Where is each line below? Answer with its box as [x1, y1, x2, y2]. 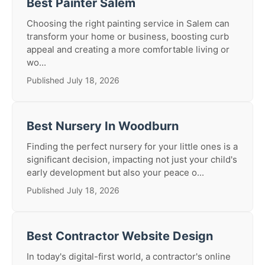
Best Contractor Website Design [27, 229, 213, 243]
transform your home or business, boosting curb [27, 31, 229, 42]
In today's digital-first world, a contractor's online [27, 251, 231, 262]
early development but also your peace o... [27, 167, 204, 178]
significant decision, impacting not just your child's [27, 154, 237, 165]
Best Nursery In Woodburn [27, 119, 179, 133]
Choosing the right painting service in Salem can [27, 18, 230, 29]
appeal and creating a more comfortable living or [27, 44, 230, 55]
